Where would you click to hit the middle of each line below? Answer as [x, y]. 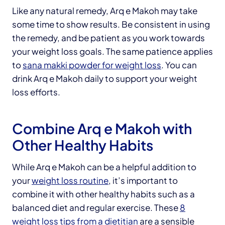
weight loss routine [70, 180]
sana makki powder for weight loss [92, 65]
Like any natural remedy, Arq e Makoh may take [105, 10]
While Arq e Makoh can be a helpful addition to [104, 166]
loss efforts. [36, 92]
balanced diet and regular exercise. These [96, 207]
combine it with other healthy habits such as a [103, 194]
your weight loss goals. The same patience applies [113, 51]
